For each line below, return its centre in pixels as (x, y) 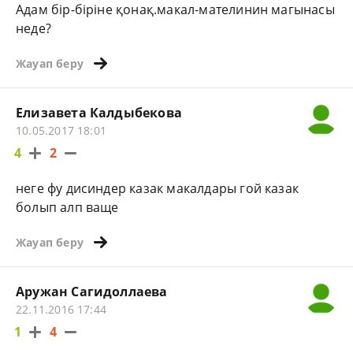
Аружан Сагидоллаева (92, 291)
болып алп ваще (67, 208)
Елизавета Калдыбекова (99, 113)
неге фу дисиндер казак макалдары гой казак (158, 189)
